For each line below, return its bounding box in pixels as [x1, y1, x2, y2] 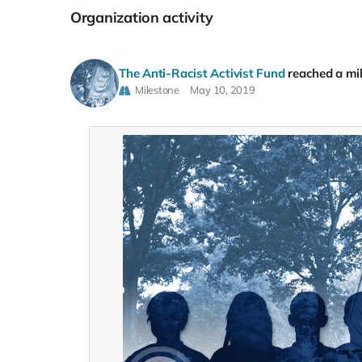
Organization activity [81, 8, 213, 27]
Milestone [134, 82, 179, 96]
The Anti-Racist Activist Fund [119, 65, 285, 81]
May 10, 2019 [190, 82, 255, 96]
